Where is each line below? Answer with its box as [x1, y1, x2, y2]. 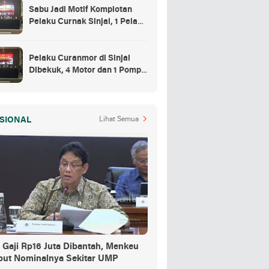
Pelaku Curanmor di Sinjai [29, 53, 130, 63]
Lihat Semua [99, 115, 139, 123]
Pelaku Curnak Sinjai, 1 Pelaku [29, 17, 147, 26]
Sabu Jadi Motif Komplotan [29, 5, 132, 14]
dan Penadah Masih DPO [29, 29, 124, 38]
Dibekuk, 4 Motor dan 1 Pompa [29, 65, 146, 75]
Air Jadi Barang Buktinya [29, 77, 124, 87]
